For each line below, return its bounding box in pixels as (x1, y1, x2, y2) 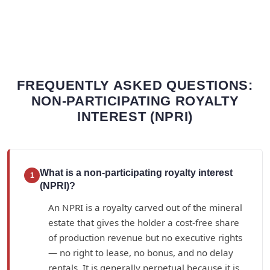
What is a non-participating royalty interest (40, 168, 233, 178)
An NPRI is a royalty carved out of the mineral (48, 201, 242, 214)
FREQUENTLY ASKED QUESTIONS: (17, 78, 253, 93)
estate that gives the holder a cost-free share (48, 216, 239, 229)
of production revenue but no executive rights (48, 231, 242, 244)
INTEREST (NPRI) (77, 109, 193, 125)
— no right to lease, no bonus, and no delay (48, 246, 233, 259)
